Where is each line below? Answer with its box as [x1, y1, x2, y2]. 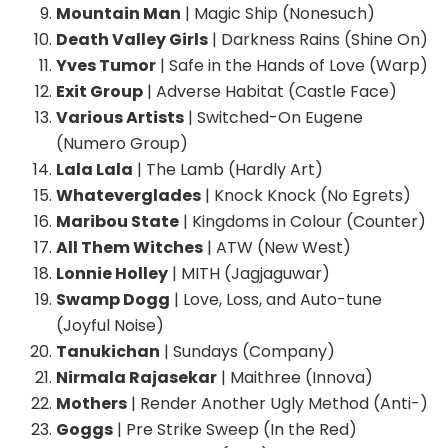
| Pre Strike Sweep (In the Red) [113, 418, 357, 442]
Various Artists [56, 106, 184, 130]
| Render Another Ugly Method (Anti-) [127, 392, 428, 416]
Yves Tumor [56, 54, 156, 78]
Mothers [56, 392, 127, 416]
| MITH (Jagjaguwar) [168, 262, 330, 286]
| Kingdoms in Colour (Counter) [179, 210, 426, 234]
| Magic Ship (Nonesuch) [181, 2, 375, 26]
